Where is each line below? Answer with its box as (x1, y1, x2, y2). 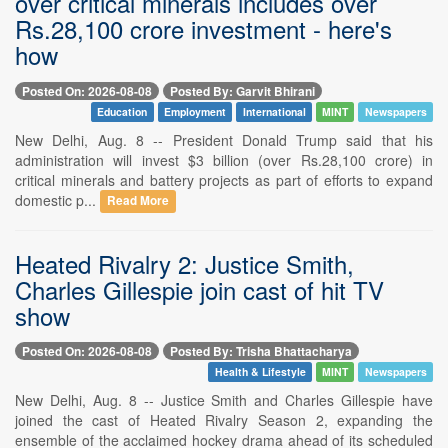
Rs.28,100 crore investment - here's (15, 11, 392, 47)
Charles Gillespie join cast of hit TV (15, 271, 384, 307)
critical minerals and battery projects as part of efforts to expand (15, 169, 433, 190)
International (242, 103, 306, 119)
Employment (163, 103, 226, 119)
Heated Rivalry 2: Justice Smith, (15, 245, 354, 281)
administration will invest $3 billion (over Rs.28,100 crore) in (15, 149, 433, 170)
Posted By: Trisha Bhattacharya (170, 341, 352, 360)
